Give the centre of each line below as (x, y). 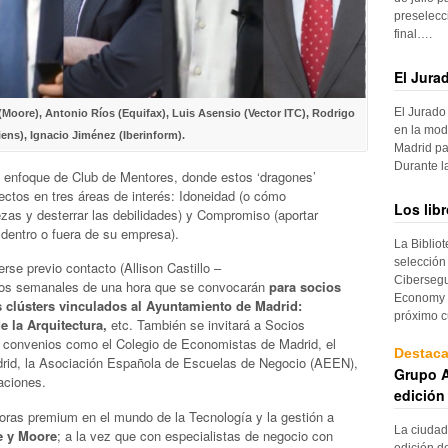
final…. (413, 33)
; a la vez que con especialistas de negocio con (195, 435)
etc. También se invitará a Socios (206, 325)
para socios (305, 287)
